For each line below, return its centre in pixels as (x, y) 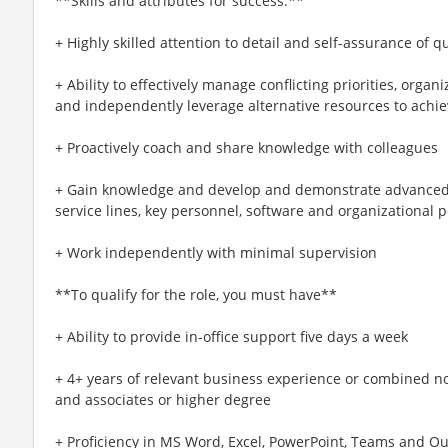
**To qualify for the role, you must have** (196, 294)
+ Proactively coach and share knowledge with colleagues (246, 147)
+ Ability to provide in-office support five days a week (231, 336)
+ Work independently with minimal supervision (216, 252)
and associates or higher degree (163, 399)
